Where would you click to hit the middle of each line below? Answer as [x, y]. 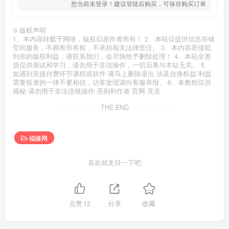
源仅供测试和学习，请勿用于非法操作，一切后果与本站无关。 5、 [112, 65]
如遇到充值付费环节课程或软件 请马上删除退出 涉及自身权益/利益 [112, 74]
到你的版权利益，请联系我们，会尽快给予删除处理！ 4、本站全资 [112, 56]
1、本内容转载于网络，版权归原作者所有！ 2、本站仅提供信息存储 [114, 39]
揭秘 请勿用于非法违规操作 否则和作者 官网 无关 [87, 91]
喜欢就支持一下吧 [114, 163]
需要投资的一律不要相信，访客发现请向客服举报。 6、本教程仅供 [112, 83]
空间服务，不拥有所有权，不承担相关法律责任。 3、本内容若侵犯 [112, 48]
